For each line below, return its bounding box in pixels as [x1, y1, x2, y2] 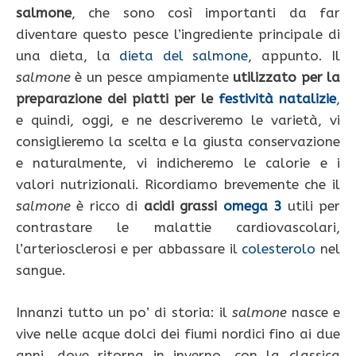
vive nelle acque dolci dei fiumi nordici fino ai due [16, 325, 340, 342]
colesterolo [242, 241, 316, 257]
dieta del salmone [119, 48, 249, 64]
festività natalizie [219, 91, 336, 107]
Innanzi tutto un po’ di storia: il [16, 304, 232, 320]
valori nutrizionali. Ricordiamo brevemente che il [16, 176, 340, 193]
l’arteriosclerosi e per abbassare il [16, 241, 242, 257]
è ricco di [71, 198, 144, 215]
